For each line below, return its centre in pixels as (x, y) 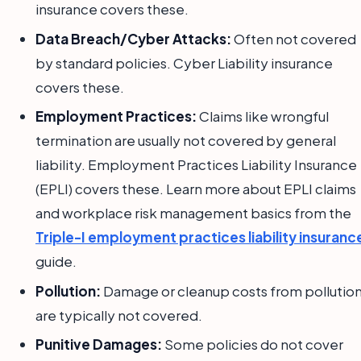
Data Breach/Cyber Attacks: (133, 38)
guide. (56, 261)
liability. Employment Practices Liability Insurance (196, 165)
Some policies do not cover (253, 344)
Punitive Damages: (99, 344)
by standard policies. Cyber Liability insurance (184, 62)
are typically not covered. (119, 315)
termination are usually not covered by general (186, 141)
